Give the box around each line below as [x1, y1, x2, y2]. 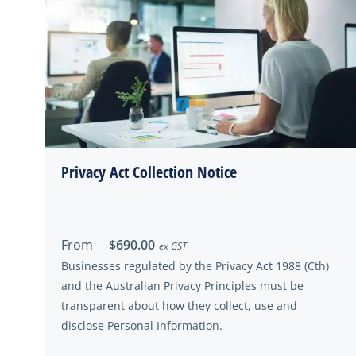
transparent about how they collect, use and [61, 298, 297, 313]
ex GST [159, 239, 187, 253]
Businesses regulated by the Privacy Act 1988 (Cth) [61, 258, 329, 273]
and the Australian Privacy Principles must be [61, 278, 304, 293]
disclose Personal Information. [61, 318, 222, 333]
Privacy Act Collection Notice [61, 161, 237, 183]
